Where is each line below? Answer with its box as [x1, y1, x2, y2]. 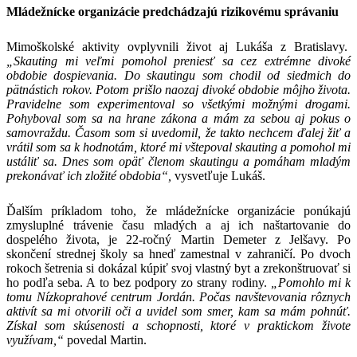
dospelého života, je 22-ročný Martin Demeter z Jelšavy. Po [6, 232, 351, 246]
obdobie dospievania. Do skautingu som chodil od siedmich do [6, 68, 351, 82]
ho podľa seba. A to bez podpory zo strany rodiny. [6, 275, 271, 289]
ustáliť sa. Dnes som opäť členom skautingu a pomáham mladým [6, 154, 351, 168]
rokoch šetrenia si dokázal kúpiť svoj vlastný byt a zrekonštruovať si [6, 261, 351, 275]
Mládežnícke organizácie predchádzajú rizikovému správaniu [6, 4, 339, 18]
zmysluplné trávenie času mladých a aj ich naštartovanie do [6, 218, 351, 232]
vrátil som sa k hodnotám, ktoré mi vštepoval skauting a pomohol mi [6, 139, 351, 154]
